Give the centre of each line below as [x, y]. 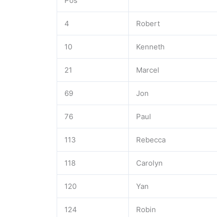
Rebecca [151, 140]
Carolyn [149, 163]
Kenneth [150, 47]
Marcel [148, 70]
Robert [148, 23]
